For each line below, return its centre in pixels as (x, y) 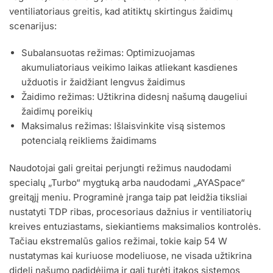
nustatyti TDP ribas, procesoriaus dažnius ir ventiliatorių (130, 212)
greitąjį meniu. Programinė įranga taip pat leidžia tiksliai (128, 197)
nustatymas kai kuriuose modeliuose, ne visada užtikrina (130, 256)
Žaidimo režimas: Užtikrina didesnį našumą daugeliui (134, 96)
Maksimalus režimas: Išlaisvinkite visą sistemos (123, 126)
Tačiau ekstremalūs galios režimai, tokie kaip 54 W (118, 241)
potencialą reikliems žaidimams (89, 140)
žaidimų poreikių (57, 111)
